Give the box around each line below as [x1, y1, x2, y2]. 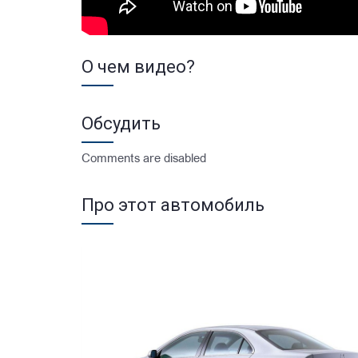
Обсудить [82, 113, 161, 134]
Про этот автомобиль [82, 195, 265, 216]
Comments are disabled [82, 153, 206, 166]
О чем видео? [82, 57, 195, 78]
